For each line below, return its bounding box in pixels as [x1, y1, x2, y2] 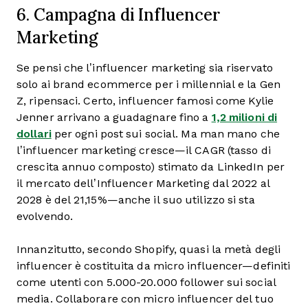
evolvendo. [16, 210, 73, 223]
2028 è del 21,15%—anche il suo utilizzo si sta [16, 194, 255, 206]
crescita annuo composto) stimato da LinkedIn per [16, 161, 285, 173]
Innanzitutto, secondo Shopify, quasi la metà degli [16, 243, 281, 256]
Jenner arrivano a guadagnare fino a [16, 111, 212, 124]
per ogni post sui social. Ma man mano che [51, 128, 280, 140]
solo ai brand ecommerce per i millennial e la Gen [16, 78, 280, 91]
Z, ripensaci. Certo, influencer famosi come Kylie [16, 95, 274, 107]
